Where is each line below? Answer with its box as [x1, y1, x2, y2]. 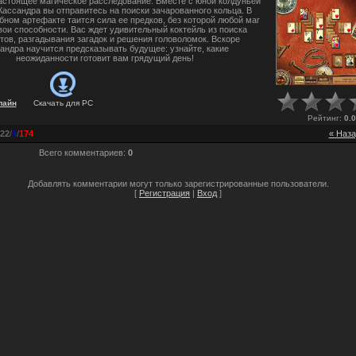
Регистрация [139, 188, 190, 198]
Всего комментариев [39, 147, 123, 157]
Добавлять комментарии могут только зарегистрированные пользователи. [27, 178, 329, 188]
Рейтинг [307, 114, 339, 123]
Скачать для [33, 98, 79, 107]
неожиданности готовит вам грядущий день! [16, 52, 194, 63]
